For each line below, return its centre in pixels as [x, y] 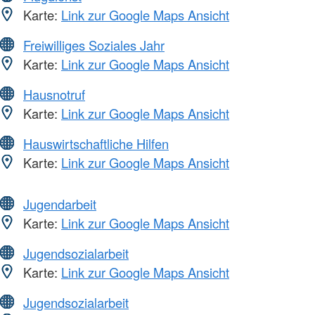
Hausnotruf [54, 94]
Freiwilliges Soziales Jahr [94, 45]
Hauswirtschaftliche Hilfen [96, 143]
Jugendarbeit [60, 204]
